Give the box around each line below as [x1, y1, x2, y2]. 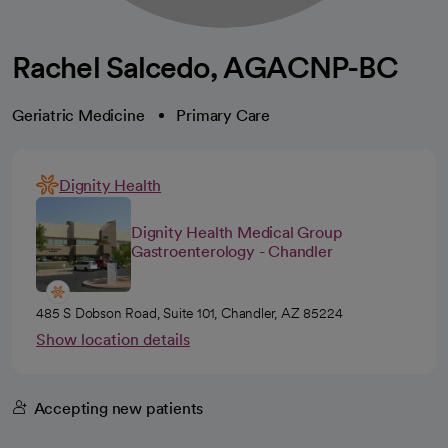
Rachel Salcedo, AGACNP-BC [12, 49, 399, 85]
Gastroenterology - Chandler [131, 241, 333, 261]
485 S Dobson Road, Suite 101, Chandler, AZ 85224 [36, 305, 343, 321]
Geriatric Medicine [12, 106, 145, 125]
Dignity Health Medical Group [131, 222, 343, 242]
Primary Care [176, 106, 271, 125]
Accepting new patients [33, 399, 204, 418]
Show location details [36, 330, 190, 349]
